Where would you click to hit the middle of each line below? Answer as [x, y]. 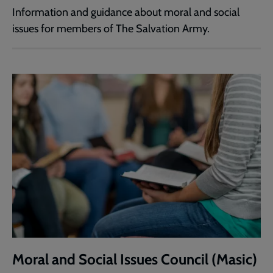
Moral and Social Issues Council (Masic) [135, 259]
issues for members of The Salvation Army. [111, 28]
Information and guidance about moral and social [126, 12]
